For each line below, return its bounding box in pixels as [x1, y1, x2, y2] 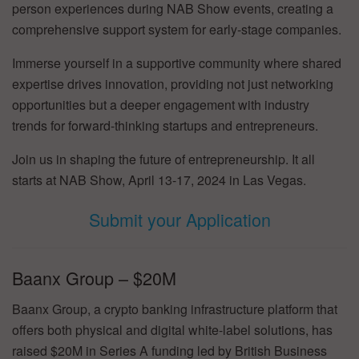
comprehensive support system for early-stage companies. [12, 19, 341, 38]
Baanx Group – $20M [12, 264, 176, 290]
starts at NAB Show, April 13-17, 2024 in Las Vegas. [12, 170, 306, 189]
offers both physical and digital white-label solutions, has [12, 320, 333, 339]
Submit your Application [88, 207, 271, 232]
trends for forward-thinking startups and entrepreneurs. [12, 115, 318, 135]
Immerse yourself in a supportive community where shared [12, 53, 341, 72]
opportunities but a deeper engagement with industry [12, 95, 309, 114]
